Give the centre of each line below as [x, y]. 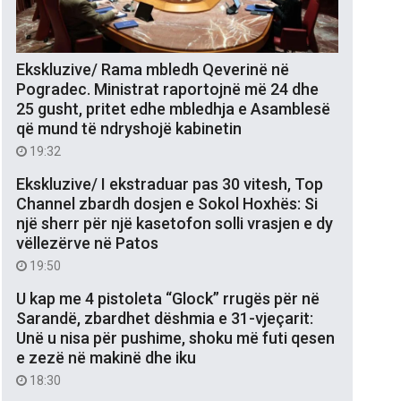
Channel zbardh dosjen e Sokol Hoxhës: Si [167, 203]
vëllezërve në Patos [87, 243]
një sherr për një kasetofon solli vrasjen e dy [175, 223]
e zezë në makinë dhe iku [106, 357]
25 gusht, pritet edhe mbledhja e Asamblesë [173, 108]
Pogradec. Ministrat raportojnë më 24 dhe [167, 89]
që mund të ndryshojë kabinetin [129, 128]
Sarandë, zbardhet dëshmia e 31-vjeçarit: [165, 318]
